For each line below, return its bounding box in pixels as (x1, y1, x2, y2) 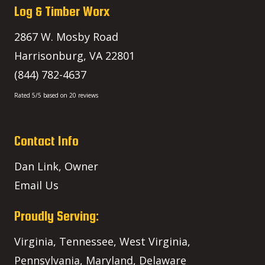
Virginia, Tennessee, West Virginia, (14, 234, 190, 248)
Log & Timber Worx (14, 3, 109, 19)
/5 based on (35, 91, 69, 99)
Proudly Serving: (14, 208, 99, 224)
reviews (76, 91, 98, 99)
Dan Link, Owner (14, 159, 98, 173)
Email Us (14, 177, 59, 192)
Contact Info (14, 132, 79, 148)
